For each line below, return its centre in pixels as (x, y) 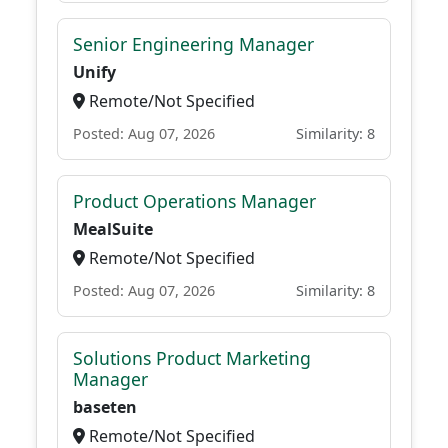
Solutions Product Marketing (192, 358)
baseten (105, 407)
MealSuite (113, 229)
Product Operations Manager (194, 201)
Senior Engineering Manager (193, 44)
